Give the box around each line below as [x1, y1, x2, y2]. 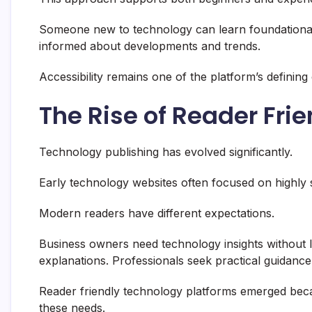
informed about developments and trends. [39, 39, 260, 54]
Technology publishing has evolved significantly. [39, 145, 292, 159]
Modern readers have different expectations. [39, 206, 274, 221]
